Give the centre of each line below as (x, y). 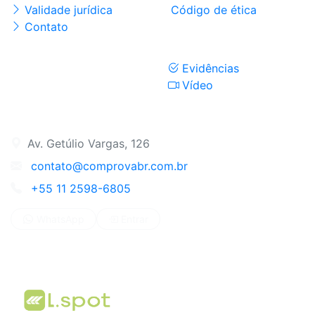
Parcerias (33, 253)
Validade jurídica (69, 10)
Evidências (211, 68)
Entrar (135, 219)
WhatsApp (60, 219)
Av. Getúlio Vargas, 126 (89, 143)
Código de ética (214, 10)
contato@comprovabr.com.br (109, 166)
